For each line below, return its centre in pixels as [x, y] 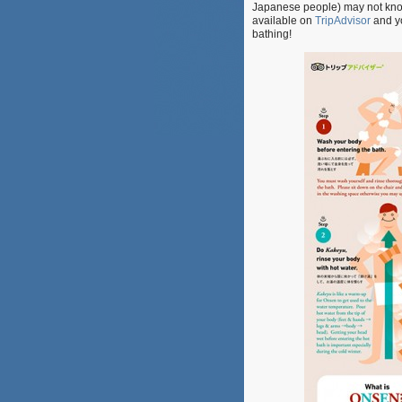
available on [284, 21]
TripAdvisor [343, 21]
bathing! [272, 34]
